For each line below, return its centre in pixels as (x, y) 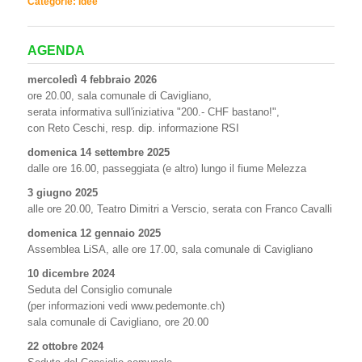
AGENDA (56, 51)
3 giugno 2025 (63, 193)
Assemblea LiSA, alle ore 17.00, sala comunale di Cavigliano (170, 249)
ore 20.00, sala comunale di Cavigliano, (120, 96)
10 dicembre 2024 (71, 274)
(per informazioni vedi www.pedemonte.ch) (126, 306)
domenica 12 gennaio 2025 (94, 233)
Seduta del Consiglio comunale (100, 290)
